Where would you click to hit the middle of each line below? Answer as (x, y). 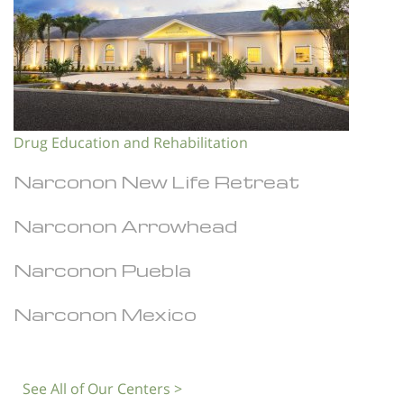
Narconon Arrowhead (125, 225)
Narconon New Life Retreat (156, 181)
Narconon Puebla (102, 270)
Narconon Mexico (105, 314)
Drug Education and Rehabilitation (131, 142)
